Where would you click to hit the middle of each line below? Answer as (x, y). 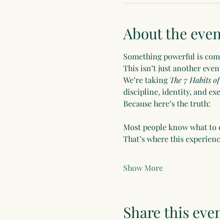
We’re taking (146, 80)
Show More (143, 167)
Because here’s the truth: (166, 103)
